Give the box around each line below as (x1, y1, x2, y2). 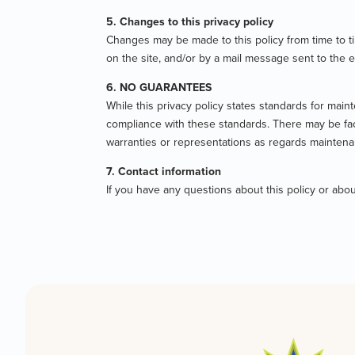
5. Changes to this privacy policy (106, 13, 274, 29)
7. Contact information (106, 162, 222, 179)
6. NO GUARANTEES (106, 78, 212, 95)
